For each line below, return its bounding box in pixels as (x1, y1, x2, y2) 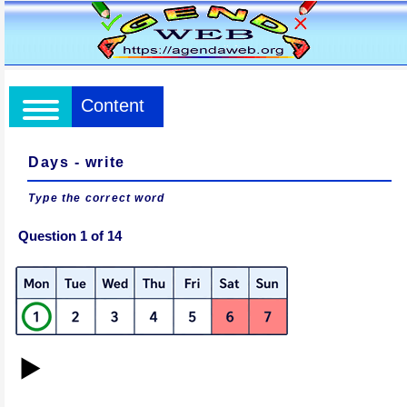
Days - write (28, 154, 125, 170)
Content (81, 95, 144, 115)
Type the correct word (28, 192, 165, 204)
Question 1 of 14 (18, 228, 122, 243)
